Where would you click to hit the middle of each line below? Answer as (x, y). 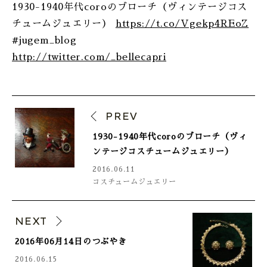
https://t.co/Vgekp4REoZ (182, 24)
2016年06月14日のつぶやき (71, 241)
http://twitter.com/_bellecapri (89, 57)
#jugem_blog (44, 41)
